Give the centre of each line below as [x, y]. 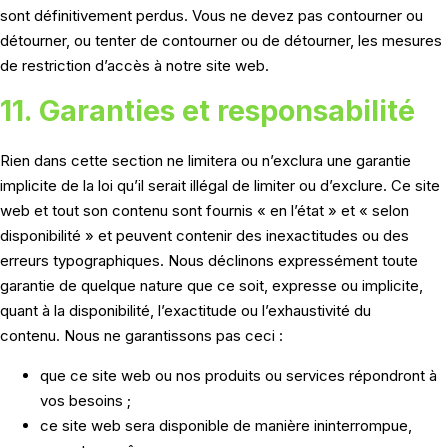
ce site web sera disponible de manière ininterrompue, [226, 426]
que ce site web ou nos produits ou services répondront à [238, 376]
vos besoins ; [85, 401]
